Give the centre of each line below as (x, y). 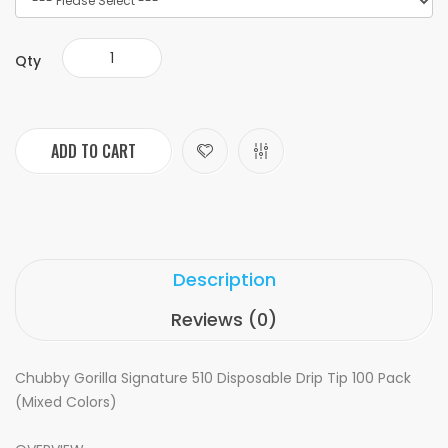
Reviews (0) (224, 319)
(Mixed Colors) (66, 402)
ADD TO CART (93, 151)
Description (224, 279)
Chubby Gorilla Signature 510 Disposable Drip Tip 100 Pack (213, 378)
